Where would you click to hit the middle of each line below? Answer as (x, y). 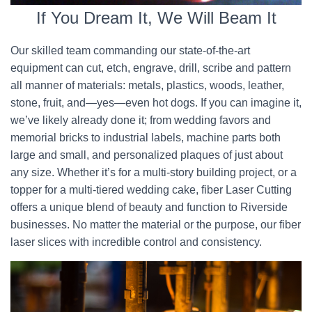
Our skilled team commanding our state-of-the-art (130, 50)
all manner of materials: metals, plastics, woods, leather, (147, 85)
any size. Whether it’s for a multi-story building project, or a (154, 172)
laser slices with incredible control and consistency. (136, 242)
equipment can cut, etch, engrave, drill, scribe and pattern (151, 68)
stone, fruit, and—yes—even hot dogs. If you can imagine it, (156, 103)
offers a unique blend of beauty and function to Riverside (149, 207)
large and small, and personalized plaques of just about (147, 155)
